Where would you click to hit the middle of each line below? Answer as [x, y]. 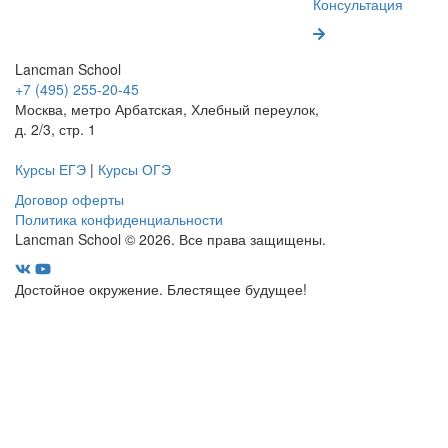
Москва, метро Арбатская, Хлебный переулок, [167, 108]
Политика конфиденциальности [119, 218]
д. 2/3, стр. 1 [55, 128]
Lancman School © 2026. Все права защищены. [170, 238]
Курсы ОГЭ [134, 168]
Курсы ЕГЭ [50, 168]
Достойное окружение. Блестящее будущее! [161, 288]
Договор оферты [69, 198]
